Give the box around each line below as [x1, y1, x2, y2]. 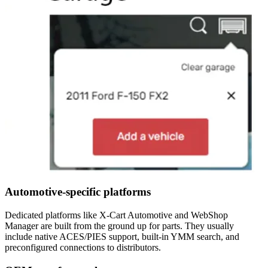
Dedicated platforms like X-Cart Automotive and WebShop [5, 210, 228, 221]
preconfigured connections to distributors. [5, 242, 161, 253]
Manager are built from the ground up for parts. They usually [5, 221, 234, 232]
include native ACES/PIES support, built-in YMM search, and [5, 232, 239, 242]
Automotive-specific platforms [5, 185, 151, 199]
